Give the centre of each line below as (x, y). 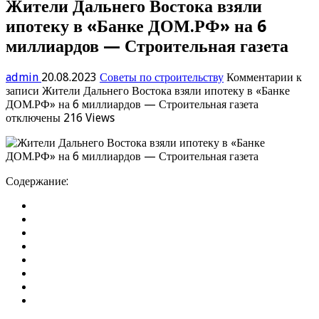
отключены (33, 117)
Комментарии (260, 77)
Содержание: (37, 181)
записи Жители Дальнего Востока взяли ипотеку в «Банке (148, 90)
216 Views (89, 117)
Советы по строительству (162, 77)
